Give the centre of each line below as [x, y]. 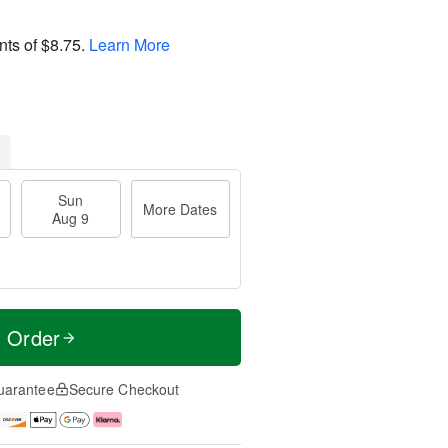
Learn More [129, 44]
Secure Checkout [124, 389]
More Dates [180, 209]
